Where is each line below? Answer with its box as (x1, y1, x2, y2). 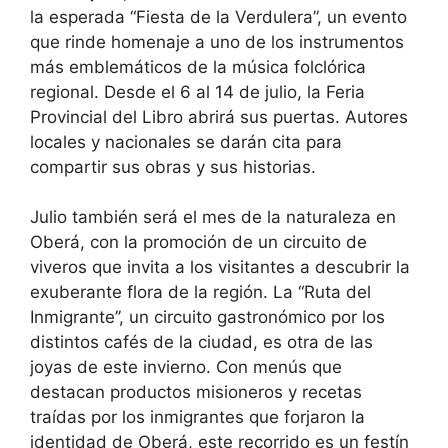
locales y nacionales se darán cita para (30, 131, 342, 152)
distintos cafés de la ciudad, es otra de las (30, 332, 373, 353)
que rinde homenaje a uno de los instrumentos (30, 31, 404, 52)
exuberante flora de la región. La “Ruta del (30, 282, 371, 303)
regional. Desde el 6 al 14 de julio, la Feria (30, 81, 365, 102)
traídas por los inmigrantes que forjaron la (30, 407, 365, 428)
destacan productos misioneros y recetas (30, 382, 362, 403)
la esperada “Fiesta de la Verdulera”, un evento (30, 6, 407, 27)
